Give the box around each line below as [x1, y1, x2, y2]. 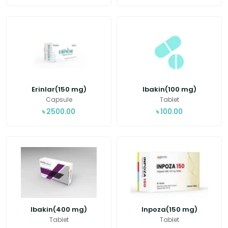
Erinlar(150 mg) [31, 84, 87, 94]
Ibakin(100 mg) [142, 84, 196, 94]
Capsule [45, 95, 72, 104]
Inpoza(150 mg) [141, 205, 197, 214]
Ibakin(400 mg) [31, 205, 87, 214]
